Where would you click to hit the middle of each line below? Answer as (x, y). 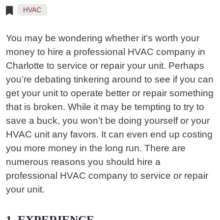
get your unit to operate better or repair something (110, 93)
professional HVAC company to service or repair (107, 176)
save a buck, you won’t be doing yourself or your (108, 121)
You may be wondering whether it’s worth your (103, 38)
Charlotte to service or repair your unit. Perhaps (105, 66)
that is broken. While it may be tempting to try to (105, 107)
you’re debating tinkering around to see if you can (110, 79)
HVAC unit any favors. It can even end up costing (109, 134)
